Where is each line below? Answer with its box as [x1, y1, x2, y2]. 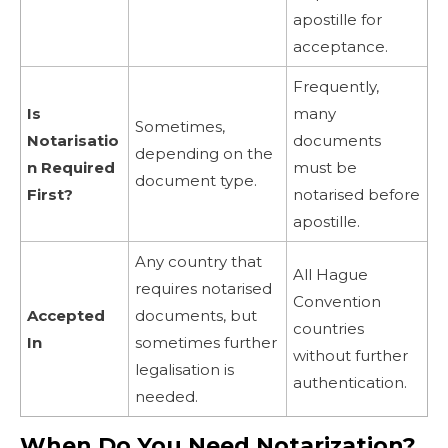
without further [293, 346, 408, 366]
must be [293, 158, 357, 178]
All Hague [293, 265, 368, 285]
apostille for [293, 10, 382, 30]
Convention [293, 292, 381, 312]
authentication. [293, 373, 407, 393]
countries [293, 319, 364, 339]
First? [27, 185, 73, 205]
